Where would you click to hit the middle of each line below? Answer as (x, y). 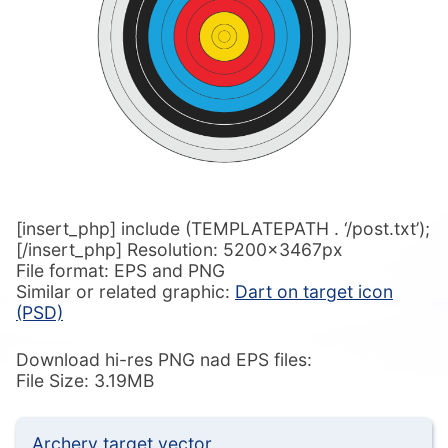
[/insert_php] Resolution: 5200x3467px (179, 249)
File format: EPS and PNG (120, 270)
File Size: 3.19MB (85, 380)
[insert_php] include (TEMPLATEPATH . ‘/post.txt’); (223, 228)
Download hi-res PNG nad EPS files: (164, 359)
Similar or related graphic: (125, 291)
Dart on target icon (314, 291)
